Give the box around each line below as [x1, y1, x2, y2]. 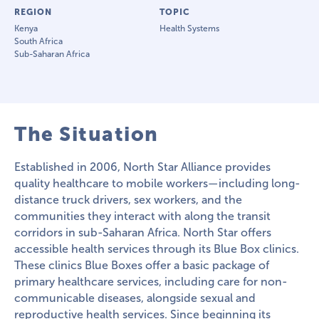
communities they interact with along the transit [14, 209, 271, 223]
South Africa [14, 36, 63, 46]
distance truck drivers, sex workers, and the [14, 193, 242, 206]
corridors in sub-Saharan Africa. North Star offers [14, 226, 271, 239]
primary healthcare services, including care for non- [14, 275, 288, 288]
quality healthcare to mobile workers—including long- [14, 177, 300, 190]
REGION [14, 7, 52, 17]
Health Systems [159, 23, 219, 33]
